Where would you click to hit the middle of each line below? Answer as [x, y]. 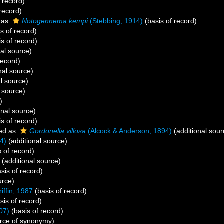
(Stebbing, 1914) [115, 21]
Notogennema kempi [55, 21]
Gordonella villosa [58, 131]
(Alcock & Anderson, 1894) [129, 131]
